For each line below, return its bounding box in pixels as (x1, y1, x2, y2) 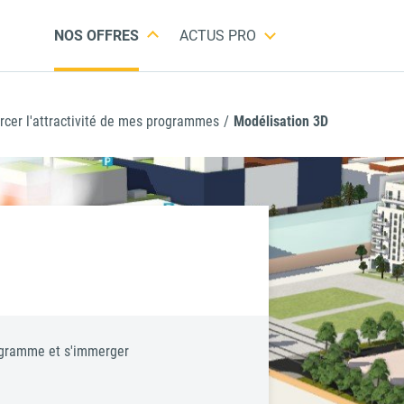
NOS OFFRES (53, 27, 139, 44)
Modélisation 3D (234, 113, 328, 130)
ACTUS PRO (179, 27, 256, 44)
